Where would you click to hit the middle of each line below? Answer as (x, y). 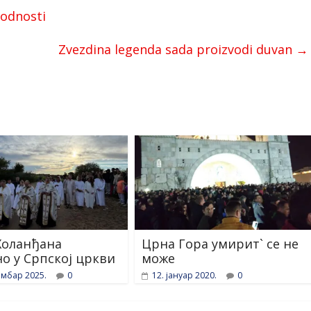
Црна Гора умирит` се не (220, 244)
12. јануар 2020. (184, 276)
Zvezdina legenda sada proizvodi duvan (177, 49)
